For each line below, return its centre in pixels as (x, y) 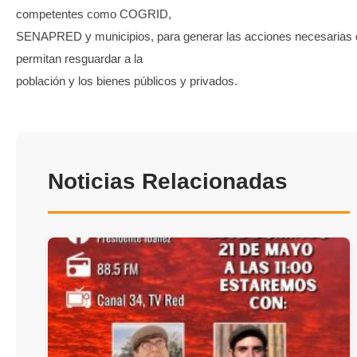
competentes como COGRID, (94, 14)
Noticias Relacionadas (168, 181)
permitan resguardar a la (79, 58)
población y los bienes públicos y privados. (127, 80)
